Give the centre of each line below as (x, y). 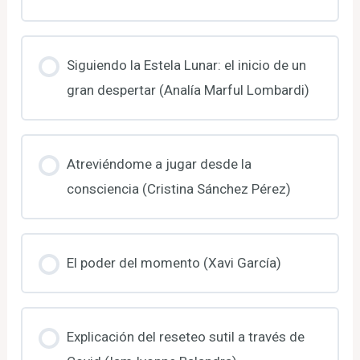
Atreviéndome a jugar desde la (159, 164)
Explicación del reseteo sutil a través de (185, 336)
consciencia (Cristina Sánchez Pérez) (178, 188)
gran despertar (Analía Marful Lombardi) (188, 90)
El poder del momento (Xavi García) (174, 262)
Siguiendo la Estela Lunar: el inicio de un (186, 65)
